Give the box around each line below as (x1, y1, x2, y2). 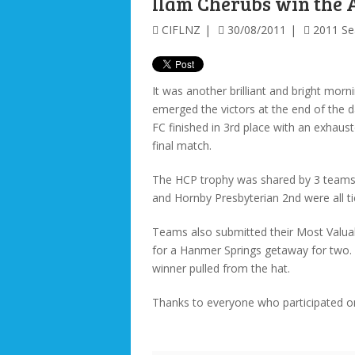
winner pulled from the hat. (152, 261, 290, 277)
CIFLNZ (162, 22, 200, 38)
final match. (152, 138, 212, 154)
